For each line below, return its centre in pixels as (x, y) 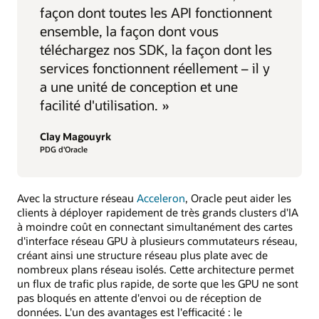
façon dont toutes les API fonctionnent (156, 13)
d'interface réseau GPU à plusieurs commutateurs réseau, (157, 240)
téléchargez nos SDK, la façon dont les (156, 50)
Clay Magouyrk (75, 137)
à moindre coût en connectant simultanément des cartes (155, 226)
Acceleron (161, 198)
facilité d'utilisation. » (105, 105)
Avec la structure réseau (77, 198)
